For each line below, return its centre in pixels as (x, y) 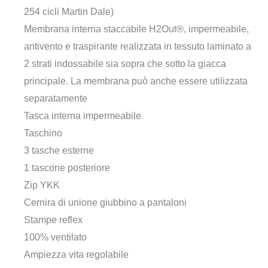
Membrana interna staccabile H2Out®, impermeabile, (136, 29)
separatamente (56, 99)
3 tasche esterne (59, 151)
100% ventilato (55, 237)
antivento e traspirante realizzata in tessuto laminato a (138, 47)
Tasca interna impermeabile (83, 116)
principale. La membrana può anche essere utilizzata (136, 81)
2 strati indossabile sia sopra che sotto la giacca (125, 64)
